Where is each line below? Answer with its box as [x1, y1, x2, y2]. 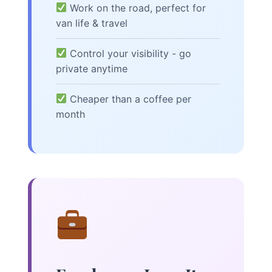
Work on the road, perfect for [67, 1, 206, 14]
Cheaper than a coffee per [67, 92, 192, 105]
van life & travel [56, 16, 127, 29]
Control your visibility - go [67, 47, 192, 59]
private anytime [56, 62, 127, 75]
